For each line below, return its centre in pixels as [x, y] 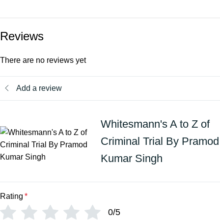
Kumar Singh [131, 158]
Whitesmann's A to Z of [155, 124]
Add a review [39, 88]
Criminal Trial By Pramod [160, 141]
